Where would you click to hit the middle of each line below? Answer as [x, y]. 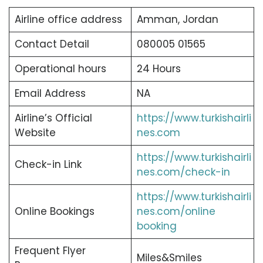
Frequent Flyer [50, 251]
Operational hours [60, 69]
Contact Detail [52, 44]
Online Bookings [54, 212]
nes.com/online [176, 212]
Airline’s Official [53, 118]
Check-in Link [48, 165]
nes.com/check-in [183, 172]
